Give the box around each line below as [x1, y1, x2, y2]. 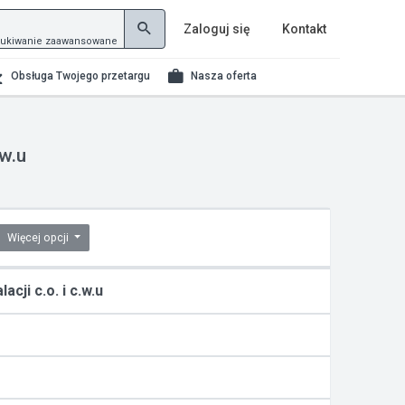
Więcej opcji [7, 231, 71, 244]
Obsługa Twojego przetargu [10, 70, 150, 82]
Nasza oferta [191, 70, 258, 82]
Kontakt [282, 22, 326, 36]
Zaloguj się [184, 22, 250, 36]
